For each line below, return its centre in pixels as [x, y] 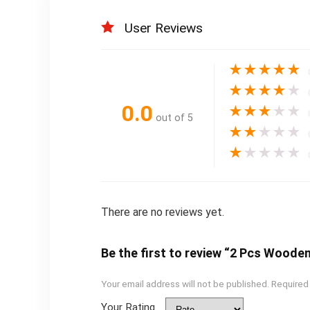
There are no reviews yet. [162, 212]
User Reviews [163, 28]
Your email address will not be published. [185, 284]
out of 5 [174, 118]
